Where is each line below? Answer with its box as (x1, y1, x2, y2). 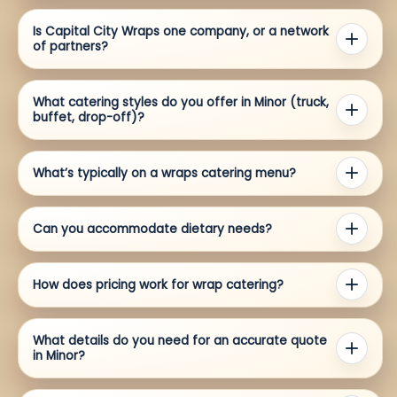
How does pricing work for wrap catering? (33, 276, 284, 293)
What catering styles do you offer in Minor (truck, (33, 93, 329, 111)
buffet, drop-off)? (33, 108, 144, 126)
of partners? (33, 37, 108, 55)
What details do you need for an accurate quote (33, 331, 327, 349)
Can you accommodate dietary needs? (33, 220, 272, 237)
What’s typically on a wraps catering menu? (33, 164, 296, 182)
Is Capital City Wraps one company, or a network (33, 22, 329, 40)
